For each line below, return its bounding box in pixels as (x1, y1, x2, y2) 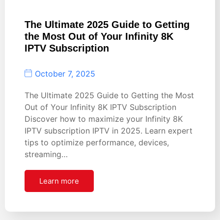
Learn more (39, 176, 79, 186)
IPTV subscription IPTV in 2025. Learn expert (25, 126, 192, 136)
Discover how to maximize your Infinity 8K (25, 114, 183, 124)
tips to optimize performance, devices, (25, 137, 169, 148)
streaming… (25, 149, 68, 160)
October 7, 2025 (35, 68, 95, 79)
